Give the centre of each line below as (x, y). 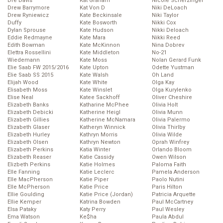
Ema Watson (24, 217)
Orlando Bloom (172, 150)
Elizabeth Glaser (29, 127)
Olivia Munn (167, 112)
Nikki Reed (166, 38)
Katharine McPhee (104, 105)
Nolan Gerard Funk (176, 60)
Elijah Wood (23, 83)
